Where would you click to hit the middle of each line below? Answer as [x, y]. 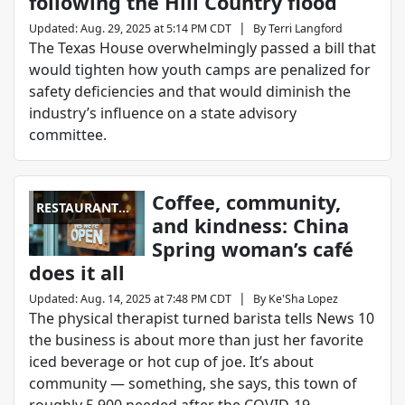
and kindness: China [250, 226]
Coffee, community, [246, 202]
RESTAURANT [77, 208]
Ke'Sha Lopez [303, 299]
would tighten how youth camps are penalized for [200, 70]
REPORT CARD [80, 227]
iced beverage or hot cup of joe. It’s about [171, 362]
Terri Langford [306, 29]
